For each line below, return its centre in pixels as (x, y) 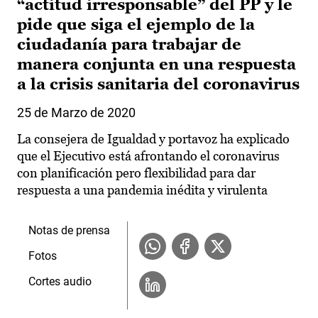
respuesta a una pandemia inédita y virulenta (142, 190)
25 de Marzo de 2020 (76, 113)
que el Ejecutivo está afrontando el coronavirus (148, 156)
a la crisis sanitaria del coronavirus (158, 84)
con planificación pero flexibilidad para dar (136, 173)
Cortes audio (60, 282)
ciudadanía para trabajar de (129, 45)
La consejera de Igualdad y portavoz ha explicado (153, 139)
